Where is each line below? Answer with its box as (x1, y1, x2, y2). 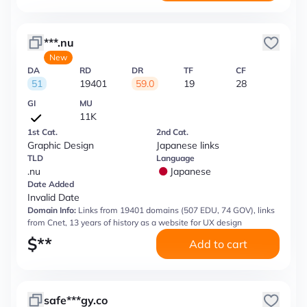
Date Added (27, 179, 74, 189)
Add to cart (188, 237, 247, 251)
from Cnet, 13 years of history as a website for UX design (27, 217, 242, 228)
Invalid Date (27, 191, 79, 204)
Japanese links (156, 139, 219, 151)
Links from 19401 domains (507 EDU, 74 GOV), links (78, 205, 275, 215)
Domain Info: (27, 205, 76, 215)
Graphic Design (27, 139, 94, 151)
